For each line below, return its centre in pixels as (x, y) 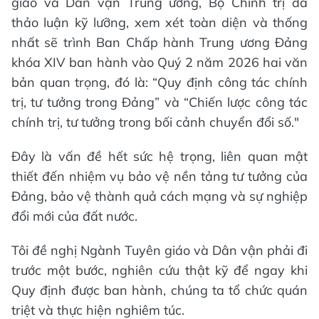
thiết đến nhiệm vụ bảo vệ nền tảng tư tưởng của (159, 176)
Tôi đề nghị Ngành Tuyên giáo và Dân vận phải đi (159, 250)
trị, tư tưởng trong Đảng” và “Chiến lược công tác (159, 102)
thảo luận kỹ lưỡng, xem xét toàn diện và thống (159, 22)
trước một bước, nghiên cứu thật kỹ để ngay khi (159, 270)
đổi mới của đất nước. (74, 216)
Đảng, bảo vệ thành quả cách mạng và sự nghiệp (159, 196)
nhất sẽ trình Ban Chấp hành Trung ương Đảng (159, 42)
